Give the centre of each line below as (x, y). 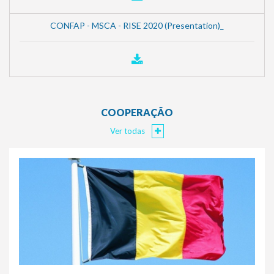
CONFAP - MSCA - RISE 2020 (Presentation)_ (137, 25)
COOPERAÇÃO (137, 112)
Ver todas (128, 131)
